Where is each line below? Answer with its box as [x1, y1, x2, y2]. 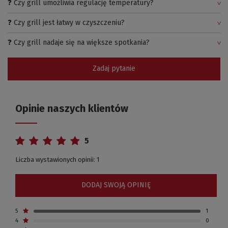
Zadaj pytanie [93, 64, 135, 73]
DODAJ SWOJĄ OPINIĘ [81, 181, 151, 190]
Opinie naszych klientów [15, 102, 128, 115]
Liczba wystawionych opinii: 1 [15, 155, 99, 163]
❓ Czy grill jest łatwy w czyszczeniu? [8, 18, 125, 27]
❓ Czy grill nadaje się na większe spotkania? [8, 38, 150, 47]
